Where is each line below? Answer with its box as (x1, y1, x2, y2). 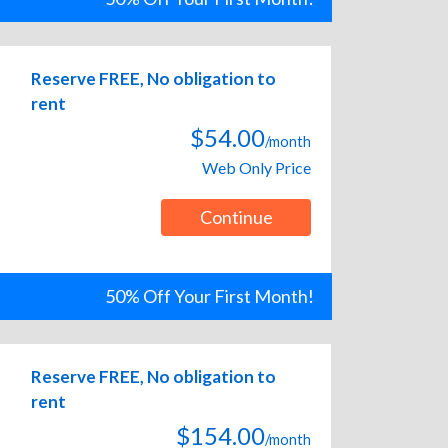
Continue (199, 206, 273, 229)
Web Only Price (202, 158, 311, 178)
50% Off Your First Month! (105, 285, 314, 308)
